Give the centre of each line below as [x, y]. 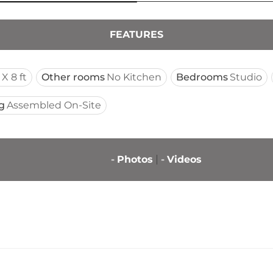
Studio [246, 77]
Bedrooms [202, 77]
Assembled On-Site [54, 105]
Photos [135, 159]
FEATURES [136, 34]
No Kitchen [134, 77]
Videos [184, 159]
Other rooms [73, 77]
